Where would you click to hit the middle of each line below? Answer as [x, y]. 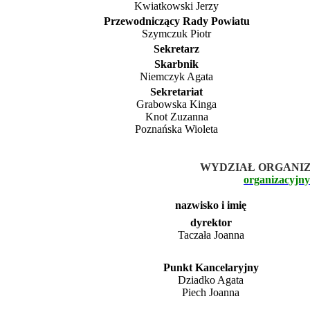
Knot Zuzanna [176, 116]
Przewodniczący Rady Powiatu [176, 21]
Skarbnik [176, 64]
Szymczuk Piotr [176, 33]
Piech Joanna [211, 292]
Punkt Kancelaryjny [211, 267]
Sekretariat [176, 91]
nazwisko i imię [211, 205]
